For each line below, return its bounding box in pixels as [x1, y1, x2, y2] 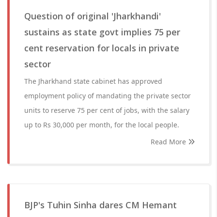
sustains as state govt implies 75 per [24, 26, 180, 38]
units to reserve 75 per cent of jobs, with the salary [24, 106, 189, 115]
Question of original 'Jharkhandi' [24, 10, 161, 22]
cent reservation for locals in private [24, 42, 179, 54]
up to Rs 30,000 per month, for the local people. [24, 120, 179, 129]
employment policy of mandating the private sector [24, 91, 191, 100]
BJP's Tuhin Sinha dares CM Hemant [24, 199, 177, 211]
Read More [151, 137, 188, 146]
